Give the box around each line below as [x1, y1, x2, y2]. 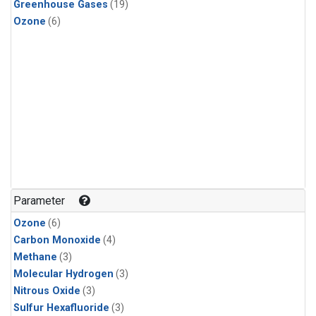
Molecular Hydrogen [13, 267, 114, 280]
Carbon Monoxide [13, 233, 101, 246]
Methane [13, 250, 57, 263]
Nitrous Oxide [13, 284, 80, 297]
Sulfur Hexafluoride [13, 301, 109, 314]
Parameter [13, 193, 66, 207]
